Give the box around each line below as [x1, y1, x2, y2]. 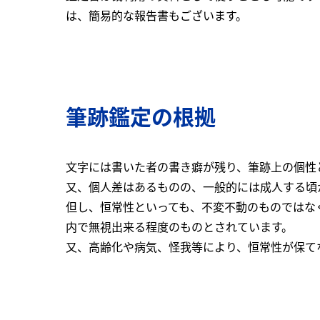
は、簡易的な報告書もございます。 [66, 7, 247, 24]
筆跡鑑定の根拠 [66, 101, 216, 131]
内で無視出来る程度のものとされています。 [66, 219, 293, 235]
